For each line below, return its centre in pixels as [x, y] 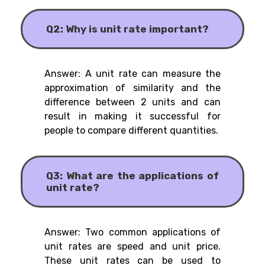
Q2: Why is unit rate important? [127, 29]
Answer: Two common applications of [132, 232]
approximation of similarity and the [132, 88]
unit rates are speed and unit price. [132, 247]
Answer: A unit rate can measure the [132, 74]
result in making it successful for [132, 117]
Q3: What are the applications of [132, 176]
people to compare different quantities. [131, 131]
